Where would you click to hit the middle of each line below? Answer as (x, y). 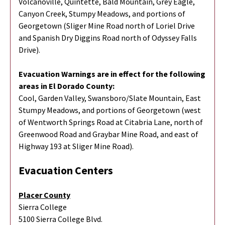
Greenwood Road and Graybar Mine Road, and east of (108, 134)
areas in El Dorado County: (67, 86)
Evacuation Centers (66, 170)
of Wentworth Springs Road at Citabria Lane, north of (111, 122)
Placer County (44, 195)
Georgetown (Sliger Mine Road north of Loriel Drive (107, 25)
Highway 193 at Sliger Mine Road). (76, 146)
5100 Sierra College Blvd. (61, 219)
